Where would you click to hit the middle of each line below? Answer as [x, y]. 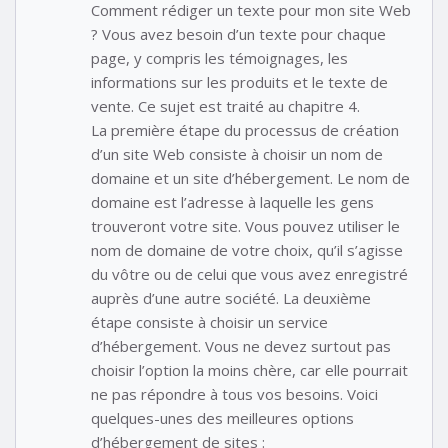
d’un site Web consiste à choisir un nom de [237, 154]
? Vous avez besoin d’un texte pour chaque [238, 34]
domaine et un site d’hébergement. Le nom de [250, 178]
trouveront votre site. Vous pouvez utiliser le [245, 226]
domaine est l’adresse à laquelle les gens [232, 202]
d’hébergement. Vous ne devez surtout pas [241, 346]
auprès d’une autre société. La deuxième [231, 298]
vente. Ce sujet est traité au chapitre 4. [225, 106]
